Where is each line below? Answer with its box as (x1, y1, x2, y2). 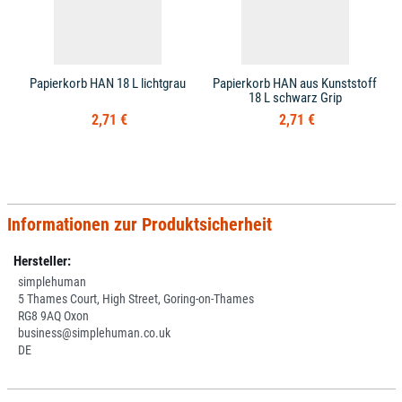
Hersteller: (13, 253, 71, 269)
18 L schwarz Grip (248, 90, 342, 106)
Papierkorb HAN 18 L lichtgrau (29, 75, 186, 92)
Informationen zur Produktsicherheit (6, 214, 272, 235)
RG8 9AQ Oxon (18, 309, 89, 323)
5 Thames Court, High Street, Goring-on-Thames (18, 292, 254, 306)
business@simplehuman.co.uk (18, 326, 170, 340)
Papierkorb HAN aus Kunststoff (213, 75, 377, 92)
